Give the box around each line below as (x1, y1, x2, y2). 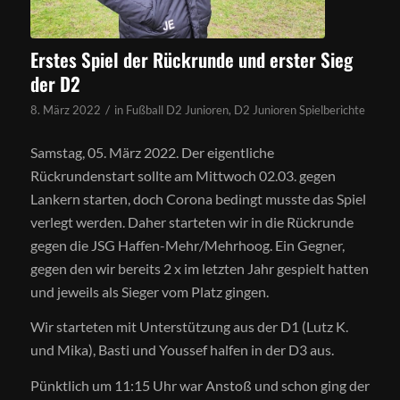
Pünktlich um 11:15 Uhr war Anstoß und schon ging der (29, 376, 370, 394)
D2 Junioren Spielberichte (233, 103, 365, 118)
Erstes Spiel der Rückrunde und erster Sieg (29, 46, 353, 74)
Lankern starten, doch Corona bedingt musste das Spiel (29, 189, 366, 207)
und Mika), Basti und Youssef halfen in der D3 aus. (29, 341, 334, 359)
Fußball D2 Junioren (125, 103, 229, 118)
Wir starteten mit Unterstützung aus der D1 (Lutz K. (29, 318, 348, 336)
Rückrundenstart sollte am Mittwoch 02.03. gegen (29, 166, 336, 184)
